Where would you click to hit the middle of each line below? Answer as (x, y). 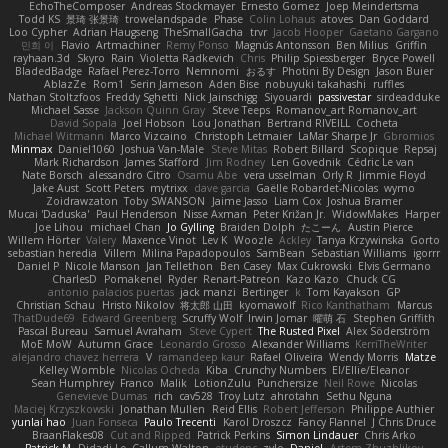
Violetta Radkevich (187, 58)
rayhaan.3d (42, 58)
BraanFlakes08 (67, 435)
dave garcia (221, 188)
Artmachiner (127, 45)
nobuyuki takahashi (316, 84)
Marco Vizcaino (149, 136)
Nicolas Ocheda (160, 370)
